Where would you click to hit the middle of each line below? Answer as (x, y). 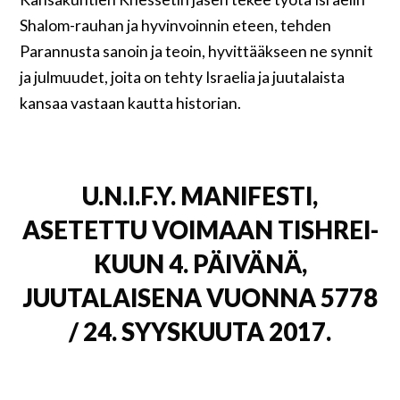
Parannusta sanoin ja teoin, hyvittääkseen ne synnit (197, 52)
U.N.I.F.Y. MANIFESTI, (200, 196)
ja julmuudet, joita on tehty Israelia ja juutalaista (183, 78)
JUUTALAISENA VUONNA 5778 (200, 298)
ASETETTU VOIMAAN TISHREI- (200, 230)
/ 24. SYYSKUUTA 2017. (200, 332)
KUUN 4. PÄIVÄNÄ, (200, 264)
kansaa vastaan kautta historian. (131, 104)
